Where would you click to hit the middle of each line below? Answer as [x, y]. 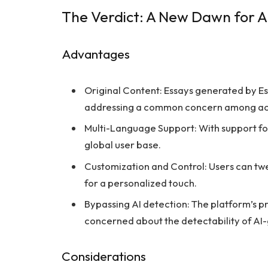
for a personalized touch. [141, 182]
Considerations [104, 256]
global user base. [123, 145]
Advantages [96, 54]
